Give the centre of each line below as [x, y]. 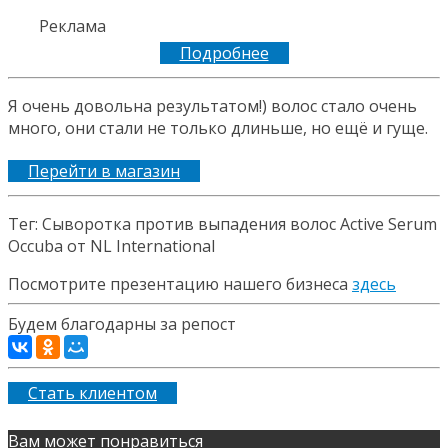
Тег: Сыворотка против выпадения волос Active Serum [222, 223]
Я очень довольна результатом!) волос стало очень [212, 105]
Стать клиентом [92, 392]
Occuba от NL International [111, 245]
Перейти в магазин [104, 170]
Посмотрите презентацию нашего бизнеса [180, 283]
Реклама [74, 25]
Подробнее [224, 52]
